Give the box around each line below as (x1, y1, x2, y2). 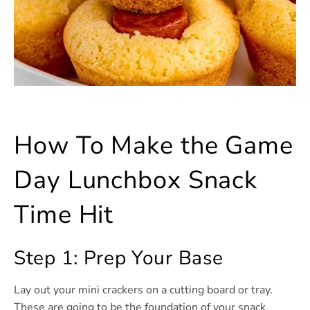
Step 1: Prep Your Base (14, 245, 224, 272)
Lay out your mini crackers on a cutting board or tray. (14, 282, 273, 298)
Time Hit (14, 198, 114, 232)
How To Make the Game (14, 129, 293, 163)
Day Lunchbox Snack (14, 163, 258, 198)
